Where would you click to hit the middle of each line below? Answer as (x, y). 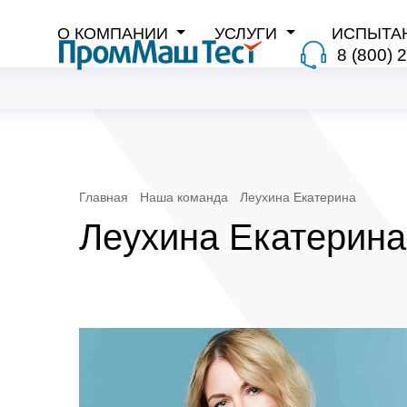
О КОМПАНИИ (114, 34)
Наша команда (184, 197)
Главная (104, 197)
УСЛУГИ (248, 34)
